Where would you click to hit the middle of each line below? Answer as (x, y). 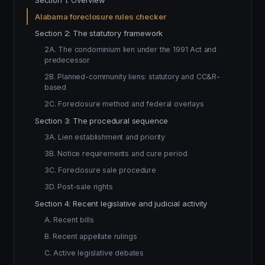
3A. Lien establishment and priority (105, 137)
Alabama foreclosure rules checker (101, 17)
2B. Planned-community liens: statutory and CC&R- (132, 77)
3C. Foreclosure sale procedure (100, 170)
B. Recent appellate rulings (91, 236)
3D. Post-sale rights (79, 187)
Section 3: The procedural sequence (102, 121)
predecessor (67, 60)
